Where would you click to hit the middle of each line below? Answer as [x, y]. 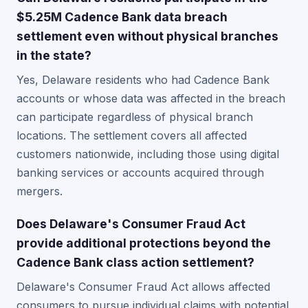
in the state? [54, 55]
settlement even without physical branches [147, 36]
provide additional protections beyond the [144, 243]
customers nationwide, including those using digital [148, 154]
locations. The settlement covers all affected [132, 135]
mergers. [40, 191]
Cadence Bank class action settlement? [135, 262]
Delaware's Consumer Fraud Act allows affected [143, 287]
